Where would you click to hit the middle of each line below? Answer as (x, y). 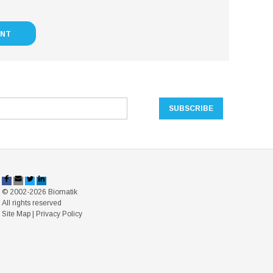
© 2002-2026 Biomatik (39, 192)
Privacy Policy (59, 214)
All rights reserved (31, 203)
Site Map (16, 214)
